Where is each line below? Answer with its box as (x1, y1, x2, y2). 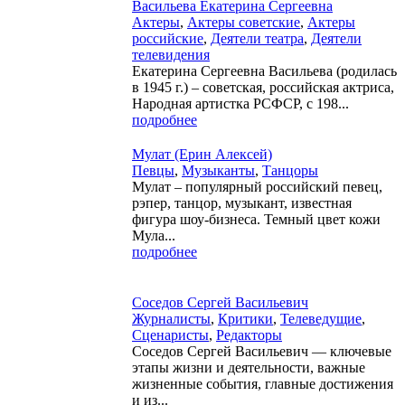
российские (132, 30, 203, 46)
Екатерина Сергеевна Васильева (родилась (132, 62, 397, 79)
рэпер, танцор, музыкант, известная (132, 194, 352, 211)
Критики (218, 310, 273, 326)
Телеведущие (280, 310, 362, 326)
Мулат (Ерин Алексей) (132, 146, 272, 162)
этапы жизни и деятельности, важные (132, 359, 365, 375)
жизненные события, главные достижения (132, 375, 393, 391)
